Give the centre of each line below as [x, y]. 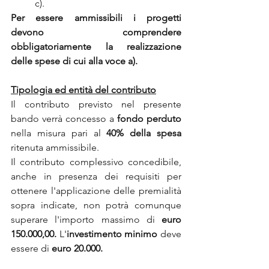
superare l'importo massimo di [86, 219]
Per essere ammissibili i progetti [96, 18]
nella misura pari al [59, 133]
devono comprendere [96, 32]
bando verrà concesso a [64, 119]
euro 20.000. [77, 248]
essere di [31, 248]
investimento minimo [113, 234]
